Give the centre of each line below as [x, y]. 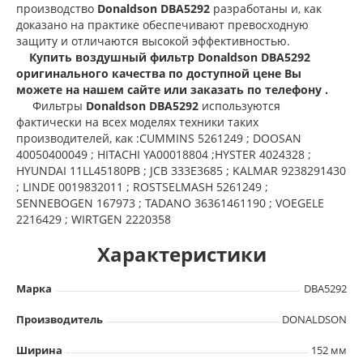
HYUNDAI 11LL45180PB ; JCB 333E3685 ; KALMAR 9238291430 [181, 170]
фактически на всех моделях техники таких [137, 122]
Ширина [39, 350]
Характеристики [181, 254]
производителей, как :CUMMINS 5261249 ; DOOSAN [159, 138]
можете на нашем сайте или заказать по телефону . [172, 89]
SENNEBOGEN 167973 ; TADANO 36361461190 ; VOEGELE [170, 203]
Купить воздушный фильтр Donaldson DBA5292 [170, 57]
